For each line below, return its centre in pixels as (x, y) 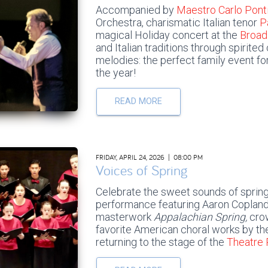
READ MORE (138, 101)
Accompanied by (136, 10)
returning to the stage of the (161, 242)
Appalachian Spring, (200, 217)
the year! (115, 72)
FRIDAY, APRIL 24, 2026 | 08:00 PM (149, 157)
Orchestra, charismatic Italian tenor (177, 22)
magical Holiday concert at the (167, 35)
